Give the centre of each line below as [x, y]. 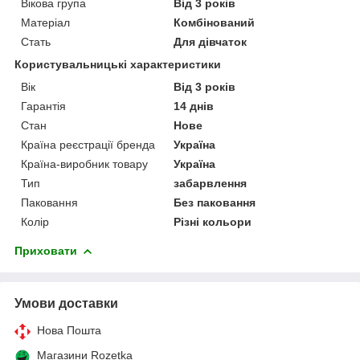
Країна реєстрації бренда [88, 144]
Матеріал [45, 22]
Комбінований [215, 22]
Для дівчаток [211, 41]
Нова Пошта [69, 330]
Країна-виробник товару [84, 164]
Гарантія [43, 106]
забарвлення [211, 183]
